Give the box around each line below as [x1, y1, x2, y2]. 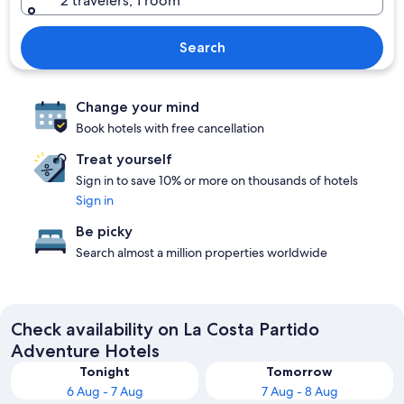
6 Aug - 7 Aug [66, 383, 143, 399]
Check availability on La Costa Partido [11, 318, 319, 340]
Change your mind [76, 98, 199, 115]
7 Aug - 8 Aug [261, 383, 338, 399]
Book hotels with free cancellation [76, 120, 264, 136]
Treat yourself [76, 151, 172, 168]
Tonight [79, 363, 130, 380]
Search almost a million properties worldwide [76, 244, 327, 261]
